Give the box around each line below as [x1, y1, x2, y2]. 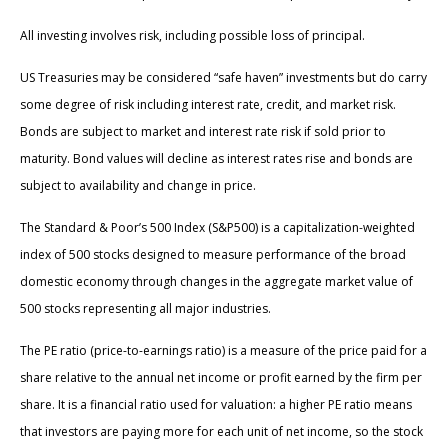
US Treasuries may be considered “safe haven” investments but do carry [20, 69, 427, 87]
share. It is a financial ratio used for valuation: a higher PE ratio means [20, 396, 412, 414]
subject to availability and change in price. [20, 177, 256, 195]
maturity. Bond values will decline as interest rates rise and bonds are [20, 150, 413, 168]
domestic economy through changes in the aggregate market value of [20, 273, 413, 291]
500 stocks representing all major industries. [20, 300, 271, 318]
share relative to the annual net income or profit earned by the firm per [20, 369, 422, 387]
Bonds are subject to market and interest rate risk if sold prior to [20, 123, 386, 141]
